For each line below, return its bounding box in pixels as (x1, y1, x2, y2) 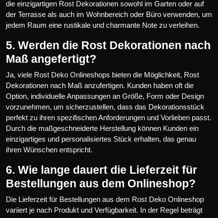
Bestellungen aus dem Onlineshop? (6, 177, 196, 190)
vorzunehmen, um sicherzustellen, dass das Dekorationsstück (6, 102, 204, 111)
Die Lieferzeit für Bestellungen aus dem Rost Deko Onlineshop (6, 195, 204, 203)
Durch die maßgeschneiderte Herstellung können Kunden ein (6, 124, 199, 132)
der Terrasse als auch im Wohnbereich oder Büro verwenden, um (6, 10, 212, 18)
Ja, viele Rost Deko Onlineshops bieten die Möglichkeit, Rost (6, 70, 199, 79)
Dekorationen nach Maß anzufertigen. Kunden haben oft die (6, 81, 194, 90)
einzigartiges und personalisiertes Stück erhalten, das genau (6, 134, 196, 143)
